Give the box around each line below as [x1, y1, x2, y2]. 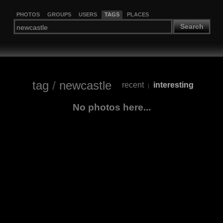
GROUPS [47, 11, 71, 17]
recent [121, 81, 144, 90]
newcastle [59, 78, 111, 92]
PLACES [126, 11, 149, 17]
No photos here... [72, 102, 151, 112]
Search [180, 22, 204, 31]
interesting [153, 81, 194, 90]
